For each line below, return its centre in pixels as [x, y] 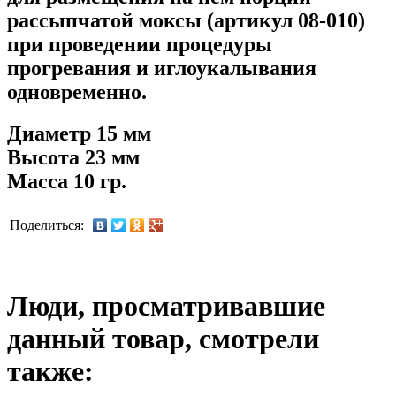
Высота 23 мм [73, 157]
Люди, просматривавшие [166, 305]
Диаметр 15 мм [79, 133]
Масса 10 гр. [67, 181]
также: [50, 371]
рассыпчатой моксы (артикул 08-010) [186, 20]
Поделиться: [47, 225]
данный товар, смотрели [163, 338]
